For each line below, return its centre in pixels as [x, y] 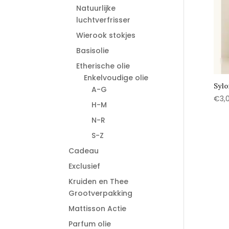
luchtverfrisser [104, 20]
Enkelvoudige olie [116, 78]
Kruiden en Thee [99, 181]
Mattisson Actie [98, 209]
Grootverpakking [101, 193]
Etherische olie [103, 66]
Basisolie [93, 51]
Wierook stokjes [106, 35]
